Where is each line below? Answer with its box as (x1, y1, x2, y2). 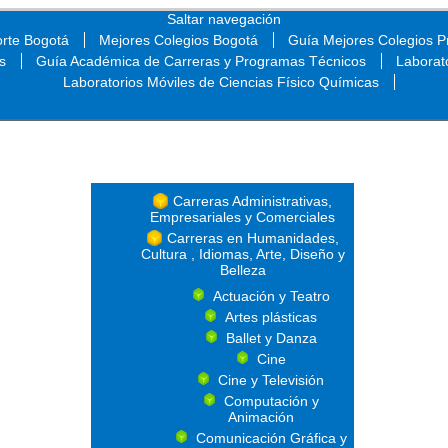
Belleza (219, 262, 266, 278)
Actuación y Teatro (212, 288, 330, 304)
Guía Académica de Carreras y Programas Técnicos (35, 53, 366, 69)
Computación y (223, 393, 319, 409)
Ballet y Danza (225, 330, 317, 346)
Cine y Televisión (218, 372, 324, 388)
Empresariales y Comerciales (150, 209, 335, 225)
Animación (228, 409, 294, 425)
